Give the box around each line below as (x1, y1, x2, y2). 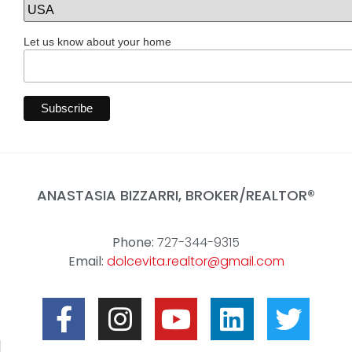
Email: (68, 251, 104, 270)
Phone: (112, 233, 154, 251)
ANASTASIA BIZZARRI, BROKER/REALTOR (37, 185, 307, 206)
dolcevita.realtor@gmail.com (106, 251, 284, 270)
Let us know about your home (24, 35, 171, 49)
